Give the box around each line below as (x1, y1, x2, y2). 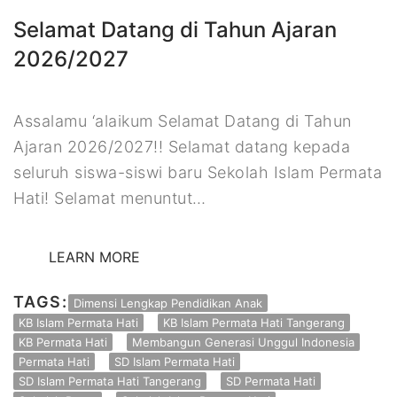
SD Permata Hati (225, 373, 315, 388)
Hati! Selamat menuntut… (13, 188, 206, 207)
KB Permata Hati (19, 334, 107, 349)
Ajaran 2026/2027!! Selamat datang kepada (13, 136, 350, 156)
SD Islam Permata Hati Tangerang (19, 373, 201, 388)
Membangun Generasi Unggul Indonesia (131, 334, 354, 349)
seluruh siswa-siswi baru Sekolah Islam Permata (13, 162, 382, 182)
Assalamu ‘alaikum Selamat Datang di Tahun (13, 111, 352, 130)
